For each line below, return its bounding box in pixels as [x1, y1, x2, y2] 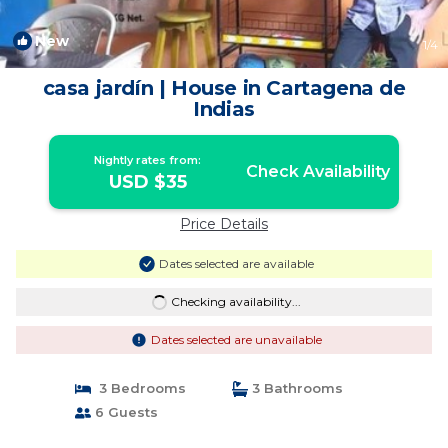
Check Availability [245, 162, 390, 181]
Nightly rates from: [94, 153, 202, 167]
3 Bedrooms [90, 380, 186, 396]
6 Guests [90, 404, 158, 420]
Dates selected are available [158, 256, 314, 271]
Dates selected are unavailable [150, 332, 322, 347]
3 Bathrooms [248, 380, 343, 396]
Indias [193, 97, 255, 121]
